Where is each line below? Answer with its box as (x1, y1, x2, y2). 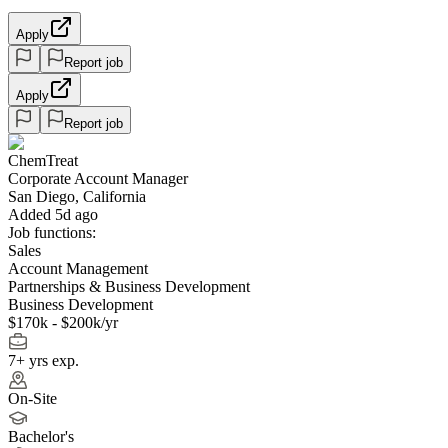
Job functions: (8, 223, 96, 241)
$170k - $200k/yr (8, 313, 118, 331)
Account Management (8, 259, 148, 277)
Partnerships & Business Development (8, 277, 250, 295)
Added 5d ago (8, 205, 98, 223)
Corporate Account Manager (8, 169, 188, 187)
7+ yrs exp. (8, 351, 79, 369)
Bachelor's (8, 427, 74, 445)
